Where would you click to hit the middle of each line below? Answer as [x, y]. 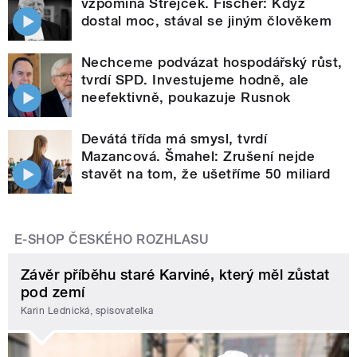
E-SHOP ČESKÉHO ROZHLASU [112, 239]
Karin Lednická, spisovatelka [87, 311]
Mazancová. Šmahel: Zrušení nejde [198, 156]
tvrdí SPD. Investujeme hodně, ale [195, 79]
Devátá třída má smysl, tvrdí [175, 138]
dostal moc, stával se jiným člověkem [207, 20]
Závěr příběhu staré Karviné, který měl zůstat [175, 274]
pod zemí [53, 292]
